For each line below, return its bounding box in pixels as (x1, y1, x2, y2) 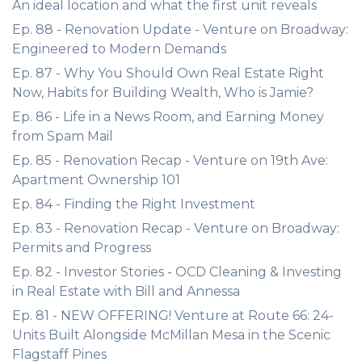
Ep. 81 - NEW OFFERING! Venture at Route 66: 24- (12, 308, 334, 323)
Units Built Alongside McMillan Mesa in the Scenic (12, 327, 330, 343)
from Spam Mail (12, 128, 113, 144)
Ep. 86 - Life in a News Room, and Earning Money (12, 109, 324, 124)
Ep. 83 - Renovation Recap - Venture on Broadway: (12, 221, 339, 236)
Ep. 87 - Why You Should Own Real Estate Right (12, 65, 324, 81)
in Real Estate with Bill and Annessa (12, 284, 240, 299)
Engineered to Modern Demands (12, 41, 226, 57)
